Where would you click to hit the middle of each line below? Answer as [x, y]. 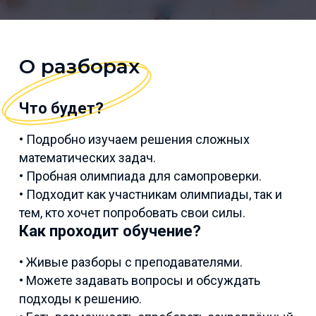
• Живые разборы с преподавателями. [131, 262]
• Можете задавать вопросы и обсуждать [140, 281]
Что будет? [61, 109]
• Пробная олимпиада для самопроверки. [140, 176]
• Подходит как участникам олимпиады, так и [151, 195]
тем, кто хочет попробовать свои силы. [132, 213]
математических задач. [87, 158]
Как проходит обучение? [110, 231]
